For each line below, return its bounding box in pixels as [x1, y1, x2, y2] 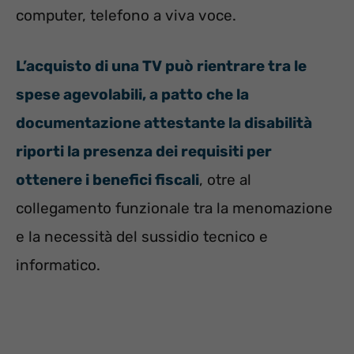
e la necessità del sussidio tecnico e [16, 228, 268, 247]
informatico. [16, 256, 100, 275]
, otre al [199, 171, 251, 190]
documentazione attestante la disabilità [16, 114, 312, 133]
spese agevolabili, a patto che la [16, 85, 249, 104]
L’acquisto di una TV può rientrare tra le [16, 57, 307, 76]
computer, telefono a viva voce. [16, 6, 236, 24]
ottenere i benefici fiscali [16, 171, 199, 190]
